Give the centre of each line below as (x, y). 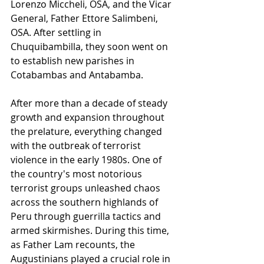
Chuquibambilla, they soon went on (90, 46)
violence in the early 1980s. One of (87, 159)
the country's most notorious (77, 174)
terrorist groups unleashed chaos (87, 188)
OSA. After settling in (57, 32)
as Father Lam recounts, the (74, 244)
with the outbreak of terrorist (77, 145)
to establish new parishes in (74, 60)
